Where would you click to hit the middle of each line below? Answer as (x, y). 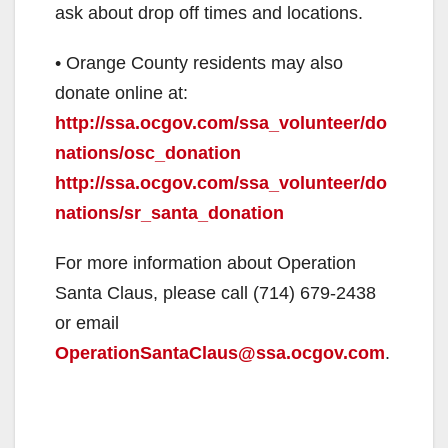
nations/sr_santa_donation (169, 212)
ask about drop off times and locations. (209, 12)
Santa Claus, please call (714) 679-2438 (215, 292)
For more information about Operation (205, 262)
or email (87, 322)
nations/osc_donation (148, 152)
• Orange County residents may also (199, 62)
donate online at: (121, 92)
